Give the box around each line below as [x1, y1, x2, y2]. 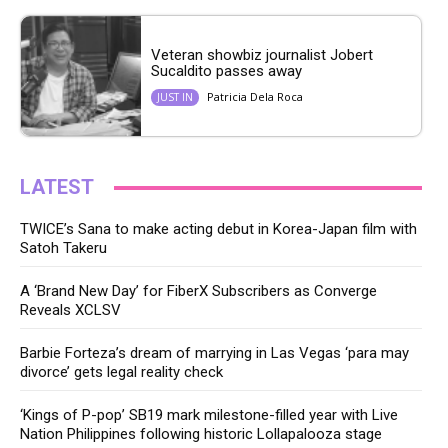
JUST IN [157, 89, 193, 104]
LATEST [20, 175, 94, 200]
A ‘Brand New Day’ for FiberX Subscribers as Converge [20, 282, 377, 301]
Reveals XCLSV [20, 301, 121, 320]
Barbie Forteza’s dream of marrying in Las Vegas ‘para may [20, 344, 409, 363]
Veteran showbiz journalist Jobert [151, 45, 373, 64]
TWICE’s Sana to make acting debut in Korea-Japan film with [20, 220, 417, 239]
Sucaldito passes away [151, 61, 302, 80]
